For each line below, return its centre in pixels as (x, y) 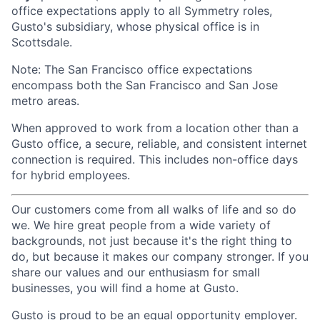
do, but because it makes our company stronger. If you (160, 256)
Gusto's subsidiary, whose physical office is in (135, 26)
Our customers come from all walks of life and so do (154, 209)
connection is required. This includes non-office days (155, 159)
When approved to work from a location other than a (155, 128)
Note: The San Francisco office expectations (132, 69)
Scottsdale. (42, 42)
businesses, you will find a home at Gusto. (125, 288)
